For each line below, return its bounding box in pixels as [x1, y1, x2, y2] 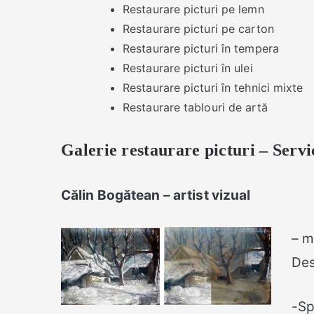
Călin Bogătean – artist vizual [61, 186, 251, 203]
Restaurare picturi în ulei [123, 60, 253, 75]
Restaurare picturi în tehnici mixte [123, 80, 303, 95]
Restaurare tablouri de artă [123, 100, 268, 114]
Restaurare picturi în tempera [123, 41, 279, 55]
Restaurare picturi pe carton [123, 21, 274, 36]
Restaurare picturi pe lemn [123, 1, 264, 16]
